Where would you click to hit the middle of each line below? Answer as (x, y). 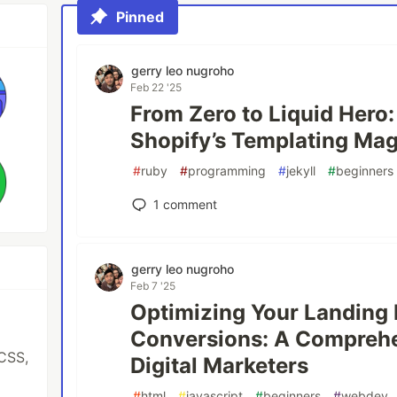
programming (227, 171)
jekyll (301, 171)
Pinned (140, 17)
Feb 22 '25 (156, 87)
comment (189, 204)
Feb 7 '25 (153, 286)
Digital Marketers (220, 366)
